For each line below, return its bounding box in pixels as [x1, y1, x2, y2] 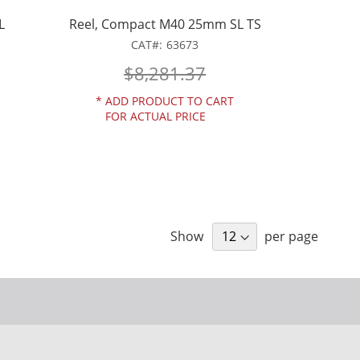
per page [264, 227, 318, 245]
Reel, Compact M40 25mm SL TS [68, 14, 261, 33]
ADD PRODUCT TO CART [105, 93, 235, 109]
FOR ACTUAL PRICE [105, 108, 207, 125]
